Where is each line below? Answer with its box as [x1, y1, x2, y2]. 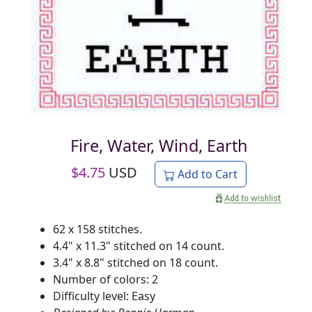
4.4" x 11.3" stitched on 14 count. [53, 238, 224, 254]
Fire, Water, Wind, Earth [70, 134, 248, 157]
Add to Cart [175, 166, 237, 182]
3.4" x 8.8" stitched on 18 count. [53, 255, 218, 271]
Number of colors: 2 [53, 272, 158, 288]
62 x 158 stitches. [53, 221, 142, 237]
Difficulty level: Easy [53, 288, 155, 304]
